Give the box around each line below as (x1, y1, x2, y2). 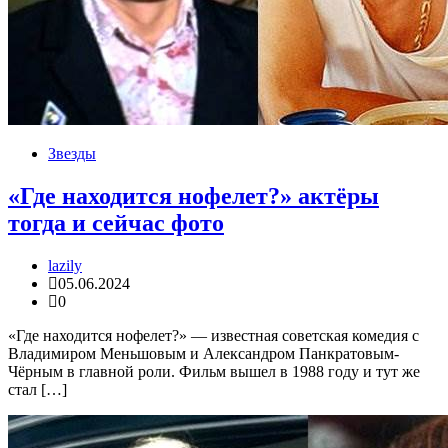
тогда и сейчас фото (8, 210, 224, 237)
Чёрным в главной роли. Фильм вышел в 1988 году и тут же (8, 363, 420, 381)
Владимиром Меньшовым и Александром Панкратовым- (8, 345, 399, 363)
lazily (48, 257, 82, 275)
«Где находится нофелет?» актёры (8, 183, 379, 210)
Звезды (48, 145, 96, 163)
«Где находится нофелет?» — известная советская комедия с (8, 327, 419, 345)
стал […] (8, 381, 67, 399)
